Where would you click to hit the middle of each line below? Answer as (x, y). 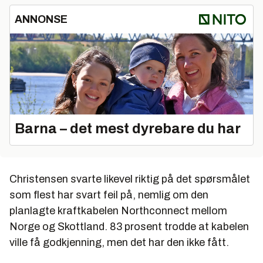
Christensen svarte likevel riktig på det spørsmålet (130, 179)
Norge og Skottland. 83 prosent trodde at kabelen (129, 226)
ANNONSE (41, 20)
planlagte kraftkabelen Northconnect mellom (118, 210)
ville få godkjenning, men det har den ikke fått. (119, 242)
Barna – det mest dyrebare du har (128, 128)
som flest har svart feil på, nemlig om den (109, 195)
